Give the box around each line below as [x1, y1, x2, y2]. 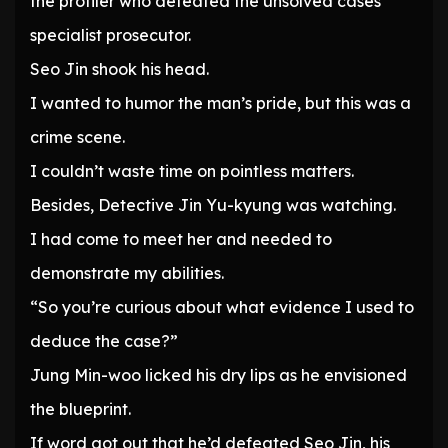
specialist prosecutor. [30, 25, 191, 46]
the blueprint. [30, 399, 131, 420]
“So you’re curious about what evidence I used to [30, 297, 414, 318]
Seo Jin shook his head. [30, 59, 209, 80]
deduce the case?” [30, 331, 178, 352]
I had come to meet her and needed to [30, 229, 332, 250]
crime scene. [30, 127, 125, 148]
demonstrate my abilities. [30, 263, 224, 284]
